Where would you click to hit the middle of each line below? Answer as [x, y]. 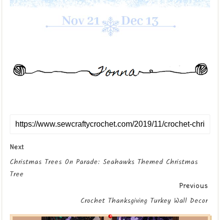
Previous [193, 186]
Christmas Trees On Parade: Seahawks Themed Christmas [104, 162]
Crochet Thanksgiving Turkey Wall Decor [144, 201]
